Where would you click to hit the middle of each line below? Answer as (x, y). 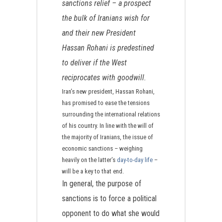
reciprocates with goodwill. (104, 78)
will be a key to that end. (93, 171)
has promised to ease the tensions (106, 103)
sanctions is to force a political (109, 198)
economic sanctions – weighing (102, 148)
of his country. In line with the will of (108, 126)
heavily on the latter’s (89, 160)
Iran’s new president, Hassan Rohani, (108, 91)
